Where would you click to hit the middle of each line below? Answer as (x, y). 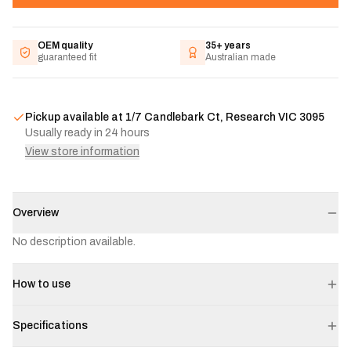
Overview (36, 213)
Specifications (50, 326)
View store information (82, 152)
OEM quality (65, 46)
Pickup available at (75, 118)
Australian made (241, 58)
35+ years (228, 46)
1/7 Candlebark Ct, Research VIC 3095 (225, 118)
